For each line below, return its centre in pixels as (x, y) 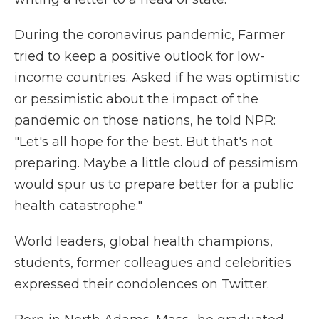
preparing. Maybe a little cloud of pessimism (156, 163)
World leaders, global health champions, (143, 242)
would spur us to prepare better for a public (154, 185)
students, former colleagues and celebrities (153, 263)
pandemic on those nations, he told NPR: (145, 121)
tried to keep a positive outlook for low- (140, 57)
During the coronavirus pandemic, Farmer (150, 35)
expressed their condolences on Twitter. (142, 284)
